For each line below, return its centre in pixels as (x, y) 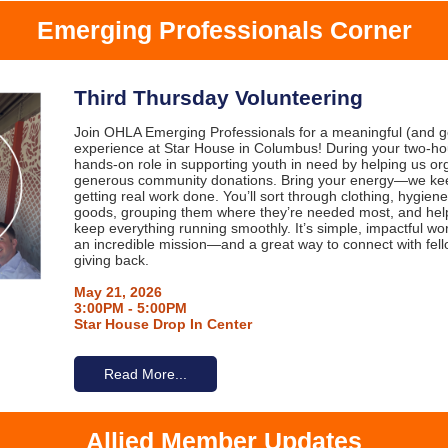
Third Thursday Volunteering (218, 97)
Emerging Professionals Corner (224, 30)
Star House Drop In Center (163, 324)
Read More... (145, 374)
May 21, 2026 (118, 292)
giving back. (111, 260)
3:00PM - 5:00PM (130, 308)
